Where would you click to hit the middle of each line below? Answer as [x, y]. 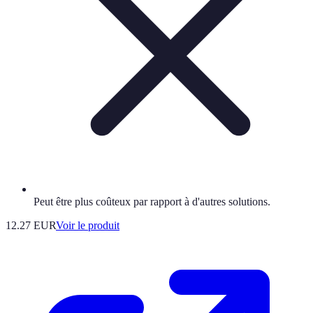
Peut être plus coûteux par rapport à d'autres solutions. [152, 201]
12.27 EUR [31, 225]
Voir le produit [88, 225]
